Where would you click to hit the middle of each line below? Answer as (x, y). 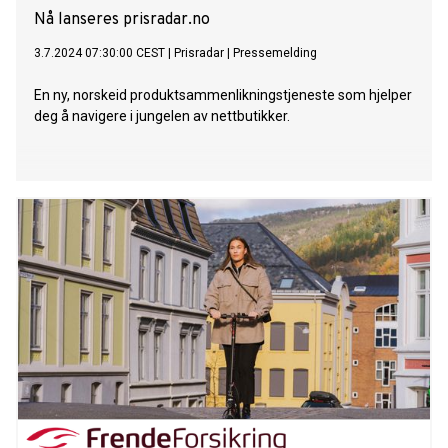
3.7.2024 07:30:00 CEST (99, 53)
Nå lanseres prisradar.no (122, 20)
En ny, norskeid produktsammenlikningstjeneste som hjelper (223, 95)
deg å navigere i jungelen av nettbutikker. (162, 116)
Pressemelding (275, 53)
